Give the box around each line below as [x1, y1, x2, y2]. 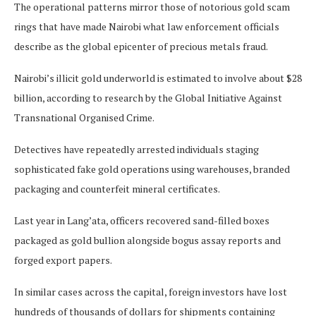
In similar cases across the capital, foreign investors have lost [14, 285, 287, 299]
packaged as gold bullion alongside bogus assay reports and [14, 233, 281, 248]
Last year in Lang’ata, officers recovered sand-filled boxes [14, 214, 269, 228]
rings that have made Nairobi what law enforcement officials [14, 20, 279, 34]
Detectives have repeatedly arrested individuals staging [14, 142, 259, 157]
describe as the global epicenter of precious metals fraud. [14, 39, 268, 54]
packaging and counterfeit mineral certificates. [14, 182, 220, 196]
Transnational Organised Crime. [14, 111, 154, 125]
